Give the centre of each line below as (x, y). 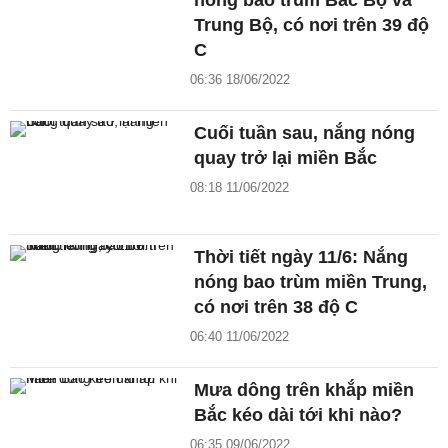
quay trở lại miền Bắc (286, 158)
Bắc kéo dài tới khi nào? (298, 414)
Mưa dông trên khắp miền (304, 389)
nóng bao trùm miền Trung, (311, 281)
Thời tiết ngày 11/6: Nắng (301, 256)
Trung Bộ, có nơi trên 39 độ (312, 25)
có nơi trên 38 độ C (276, 306)
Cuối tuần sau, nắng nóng (305, 133)
